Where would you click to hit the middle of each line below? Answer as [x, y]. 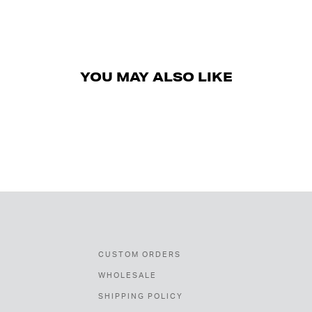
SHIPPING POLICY [140, 297]
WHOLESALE [127, 276]
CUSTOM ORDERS [139, 255]
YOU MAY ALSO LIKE [156, 77]
